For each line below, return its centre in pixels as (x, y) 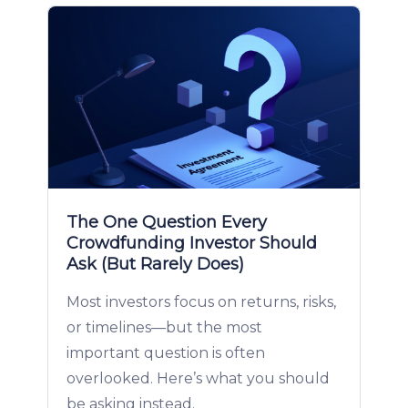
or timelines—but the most (164, 327)
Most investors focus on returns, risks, (201, 302)
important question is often (166, 353)
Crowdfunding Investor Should (192, 243)
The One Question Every (167, 222)
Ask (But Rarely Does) (155, 264)
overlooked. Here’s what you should (198, 378)
